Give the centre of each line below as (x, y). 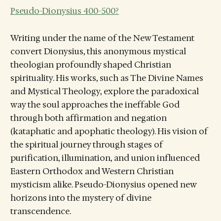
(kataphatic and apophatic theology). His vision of (109, 131)
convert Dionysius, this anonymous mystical (98, 51)
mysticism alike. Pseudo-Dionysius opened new (103, 184)
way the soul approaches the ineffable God (95, 104)
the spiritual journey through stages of (86, 144)
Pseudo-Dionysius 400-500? (64, 11)
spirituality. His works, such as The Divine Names (107, 78)
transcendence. (40, 211)
